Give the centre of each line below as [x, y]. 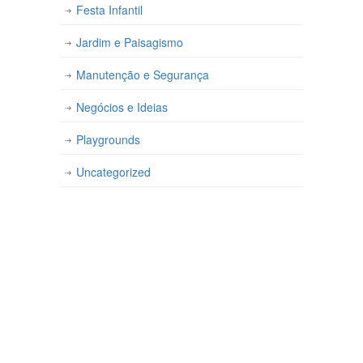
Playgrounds [108, 140]
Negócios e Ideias [122, 107]
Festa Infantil [109, 10]
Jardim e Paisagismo [130, 43]
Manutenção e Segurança [143, 75]
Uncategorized [113, 172]
